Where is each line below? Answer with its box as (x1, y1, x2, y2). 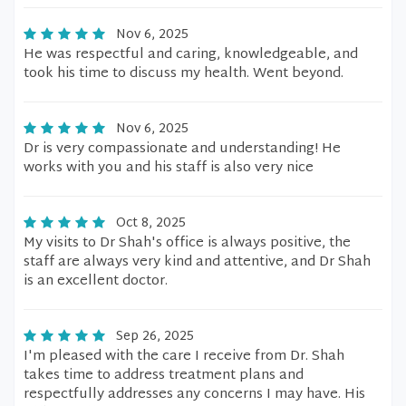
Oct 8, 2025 (116, 212, 186, 235)
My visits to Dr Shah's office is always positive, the (24, 231, 351, 256)
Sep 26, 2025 (116, 325, 194, 348)
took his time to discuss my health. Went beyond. (24, 62, 343, 86)
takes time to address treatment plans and (24, 363, 304, 388)
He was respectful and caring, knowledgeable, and (24, 43, 358, 67)
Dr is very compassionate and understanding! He (24, 137, 341, 161)
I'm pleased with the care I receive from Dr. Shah (24, 344, 344, 369)
